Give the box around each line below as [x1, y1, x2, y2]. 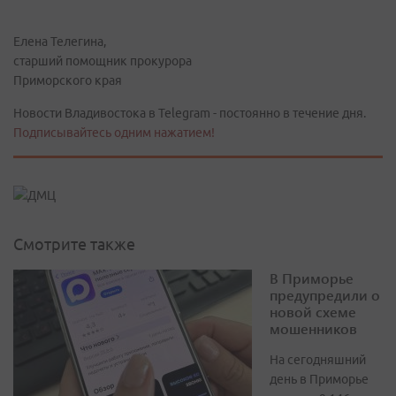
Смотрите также [13, 235, 135, 254]
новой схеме [270, 302, 356, 322]
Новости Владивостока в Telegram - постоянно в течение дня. [13, 106, 366, 120]
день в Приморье [270, 372, 369, 387]
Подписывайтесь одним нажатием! [13, 126, 215, 140]
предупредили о [270, 286, 380, 305]
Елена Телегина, [13, 34, 106, 49]
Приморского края [13, 73, 122, 88]
